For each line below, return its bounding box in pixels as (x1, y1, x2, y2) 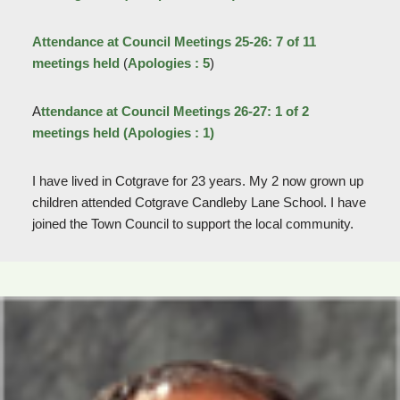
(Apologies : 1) (122, 125, 214, 140)
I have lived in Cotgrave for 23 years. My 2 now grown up (31, 173, 363, 188)
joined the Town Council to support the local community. (31, 216, 354, 231)
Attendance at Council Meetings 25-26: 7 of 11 (31, 34, 316, 49)
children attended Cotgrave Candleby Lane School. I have (31, 195, 366, 210)
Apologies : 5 (127, 55, 210, 71)
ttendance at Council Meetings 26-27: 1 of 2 (40, 104, 309, 119)
